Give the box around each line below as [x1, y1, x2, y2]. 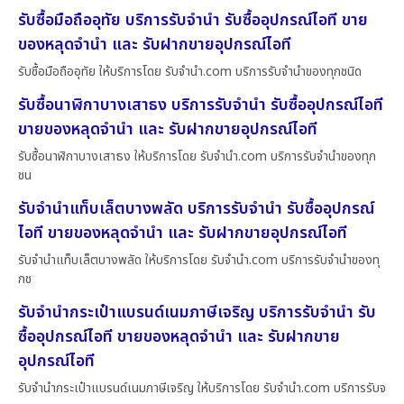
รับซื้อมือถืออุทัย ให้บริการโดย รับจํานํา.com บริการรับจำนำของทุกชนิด [18, 61, 362, 81]
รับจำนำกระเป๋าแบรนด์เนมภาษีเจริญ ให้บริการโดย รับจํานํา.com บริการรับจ [18, 378, 386, 398]
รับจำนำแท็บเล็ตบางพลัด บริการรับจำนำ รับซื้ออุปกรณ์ [18, 196, 374, 221]
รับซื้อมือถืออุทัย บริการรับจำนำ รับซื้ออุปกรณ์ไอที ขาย [18, 7, 368, 32]
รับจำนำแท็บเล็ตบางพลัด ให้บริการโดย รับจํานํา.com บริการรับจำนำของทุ [18, 250, 380, 270]
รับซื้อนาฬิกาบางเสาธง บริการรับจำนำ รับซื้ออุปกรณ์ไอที [18, 92, 383, 117]
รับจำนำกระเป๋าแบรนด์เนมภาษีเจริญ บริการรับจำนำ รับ [18, 299, 376, 325]
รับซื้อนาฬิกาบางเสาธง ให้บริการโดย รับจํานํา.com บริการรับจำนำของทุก [18, 146, 376, 166]
